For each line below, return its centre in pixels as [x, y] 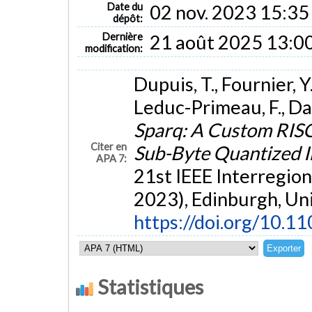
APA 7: [112, 159]
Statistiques [148, 287]
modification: [114, 48]
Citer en [109, 147]
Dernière [123, 36]
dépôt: [128, 18]
